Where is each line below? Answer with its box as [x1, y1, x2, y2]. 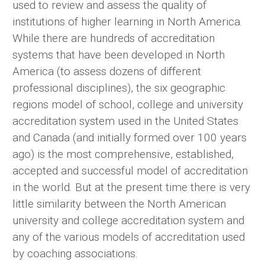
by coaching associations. [12, 247, 138, 261]
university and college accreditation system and [12, 214, 244, 228]
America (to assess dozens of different [12, 64, 201, 79]
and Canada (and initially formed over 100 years [12, 131, 247, 145]
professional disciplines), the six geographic [12, 81, 225, 95]
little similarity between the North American [12, 197, 226, 211]
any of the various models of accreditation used [12, 230, 245, 244]
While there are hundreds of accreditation [12, 31, 215, 46]
